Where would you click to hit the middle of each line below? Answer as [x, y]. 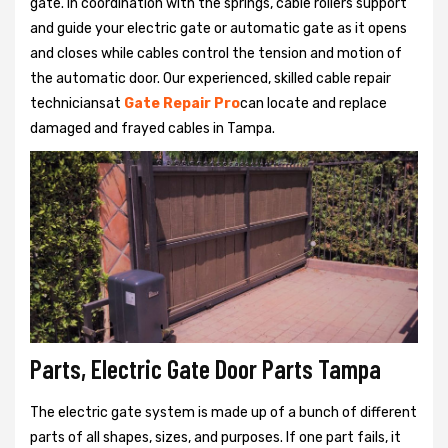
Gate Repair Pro [182, 103]
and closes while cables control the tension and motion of [216, 53]
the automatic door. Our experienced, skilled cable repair [210, 78]
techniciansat [77, 103]
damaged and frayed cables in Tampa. [152, 128]
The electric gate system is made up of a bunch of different [223, 413]
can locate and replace [313, 103]
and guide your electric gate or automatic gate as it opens [218, 28]
